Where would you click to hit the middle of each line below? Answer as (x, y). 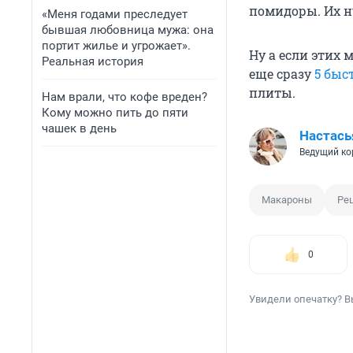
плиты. (272, 93)
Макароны (287, 200)
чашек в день (79, 128)
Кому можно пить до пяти (115, 113)
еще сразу (282, 74)
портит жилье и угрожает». (116, 46)
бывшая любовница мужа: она (128, 30)
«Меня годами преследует (115, 14)
